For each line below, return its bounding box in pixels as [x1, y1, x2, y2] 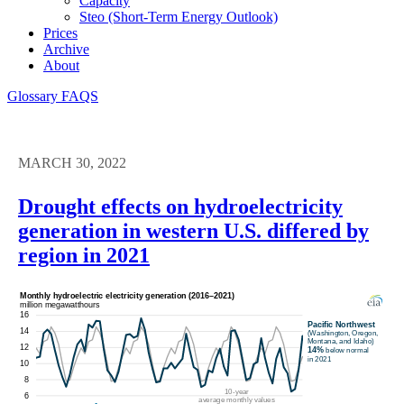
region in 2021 [18, 243, 150, 267]
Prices [43, 24, 78, 41]
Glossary [7, 87, 61, 104]
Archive [43, 41, 89, 57]
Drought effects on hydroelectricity [18, 194, 343, 218]
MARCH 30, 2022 [18, 154, 126, 170]
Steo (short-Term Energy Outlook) [79, 8, 278, 24]
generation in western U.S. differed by [18, 218, 369, 243]
